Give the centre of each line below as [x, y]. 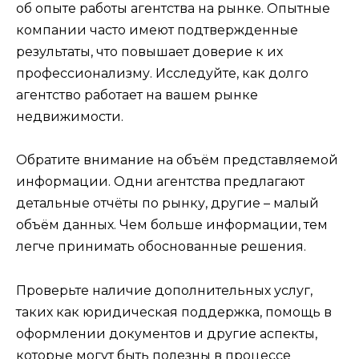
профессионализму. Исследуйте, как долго [162, 74]
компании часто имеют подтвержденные [157, 30]
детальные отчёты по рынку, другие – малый [167, 204]
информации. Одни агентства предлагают [160, 182]
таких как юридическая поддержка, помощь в [174, 312]
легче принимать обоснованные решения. [161, 247]
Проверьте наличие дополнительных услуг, [164, 290]
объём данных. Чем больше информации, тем [172, 225]
